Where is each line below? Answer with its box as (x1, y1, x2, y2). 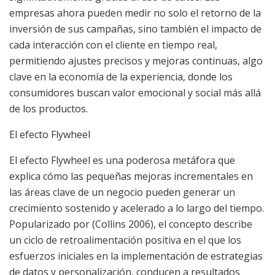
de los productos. (9, 102, 88, 116)
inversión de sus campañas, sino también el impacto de (9, 22, 261, 36)
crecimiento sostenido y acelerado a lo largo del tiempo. (9, 201, 264, 215)
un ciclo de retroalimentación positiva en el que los (9, 233, 241, 247)
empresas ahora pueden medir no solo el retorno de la (9, 6, 261, 20)
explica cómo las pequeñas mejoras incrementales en (9, 169, 253, 184)
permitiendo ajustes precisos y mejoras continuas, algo (9, 54, 263, 68)
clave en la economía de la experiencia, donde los (9, 70, 233, 84)
